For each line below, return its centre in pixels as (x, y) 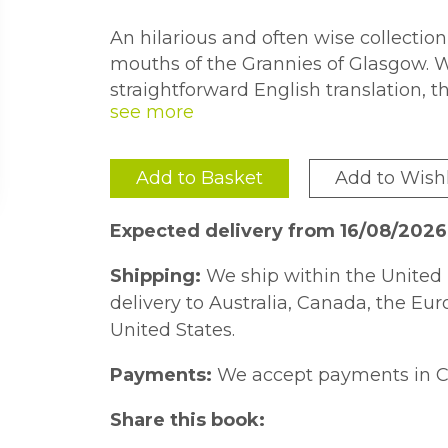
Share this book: (188, 420)
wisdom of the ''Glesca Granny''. (252, 116)
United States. (173, 330)
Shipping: (156, 276)
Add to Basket (200, 178)
